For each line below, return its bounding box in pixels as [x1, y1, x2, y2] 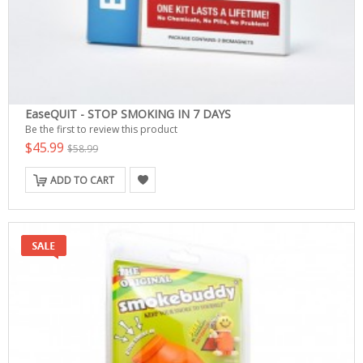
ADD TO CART [50, 173, 114, 187]
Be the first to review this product [25, 122, 177, 136]
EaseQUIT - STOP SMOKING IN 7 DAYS [25, 106, 231, 122]
